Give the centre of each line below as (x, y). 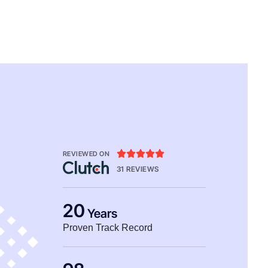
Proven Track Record (107, 228)
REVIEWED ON (86, 154)
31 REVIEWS (138, 169)
